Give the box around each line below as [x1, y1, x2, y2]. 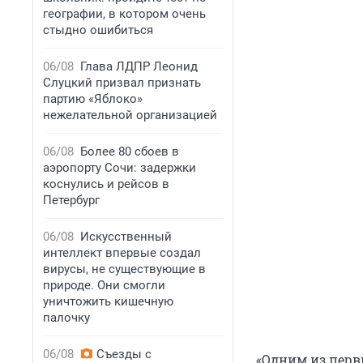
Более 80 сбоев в [80, 144, 179, 159]
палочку [43, 310, 90, 325]
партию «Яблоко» [43, 92, 143, 106]
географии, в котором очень [43, 6, 206, 21]
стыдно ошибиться [43, 23, 153, 37]
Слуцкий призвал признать [43, 75, 201, 90]
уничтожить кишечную [43, 294, 173, 309]
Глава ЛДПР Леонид [80, 59, 198, 74]
